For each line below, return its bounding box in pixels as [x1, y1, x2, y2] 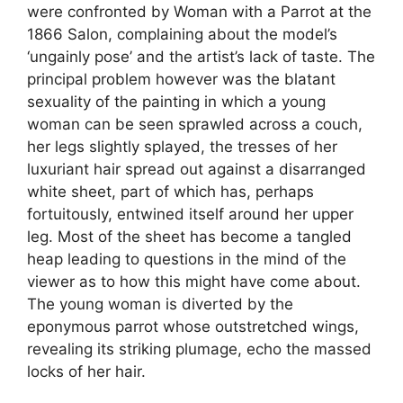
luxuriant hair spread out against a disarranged [27, 160, 366, 179]
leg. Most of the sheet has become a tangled [27, 228, 352, 246]
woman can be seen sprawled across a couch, [27, 115, 363, 134]
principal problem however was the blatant [27, 70, 336, 89]
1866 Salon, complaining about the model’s [27, 25, 337, 44]
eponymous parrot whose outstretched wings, [27, 318, 359, 336]
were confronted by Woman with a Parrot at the [27, 3, 372, 22]
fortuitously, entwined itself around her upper [27, 205, 354, 224]
